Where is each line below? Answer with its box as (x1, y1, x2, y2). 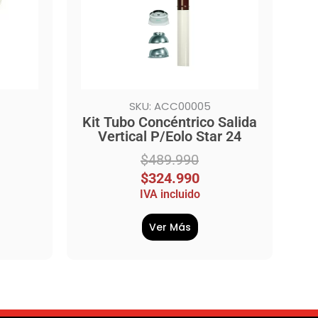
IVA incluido (139, 187, 200, 201)
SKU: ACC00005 (128, 98, 211, 114)
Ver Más (148, 219, 191, 234)
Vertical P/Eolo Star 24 (98, 127, 241, 145)
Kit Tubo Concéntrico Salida (82, 113, 257, 131)
